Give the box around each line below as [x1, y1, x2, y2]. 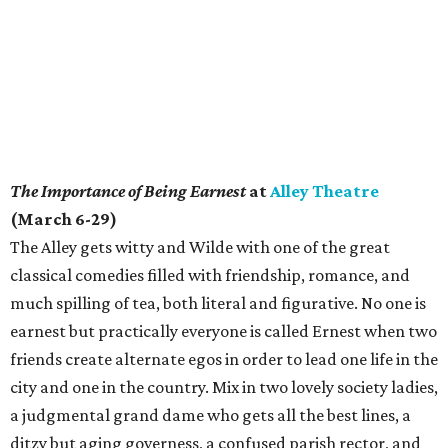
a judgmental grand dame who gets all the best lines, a [10, 405, 411, 426]
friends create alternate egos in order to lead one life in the [10, 349, 438, 370]
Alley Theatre [270, 181, 379, 202]
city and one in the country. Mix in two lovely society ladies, [10, 377, 438, 398]
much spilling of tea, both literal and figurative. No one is [10, 293, 426, 314]
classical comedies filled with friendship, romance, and [10, 265, 410, 286]
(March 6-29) [10, 209, 117, 230]
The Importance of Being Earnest [10, 181, 246, 202]
